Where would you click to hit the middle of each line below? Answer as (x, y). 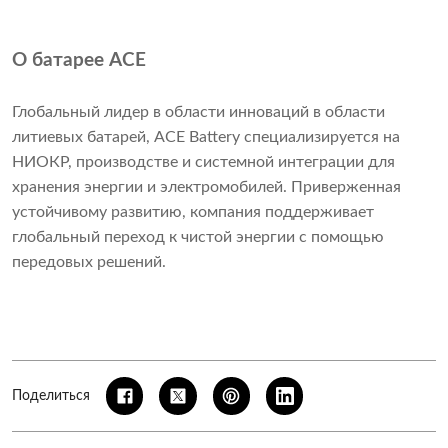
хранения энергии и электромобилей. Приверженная (206, 187)
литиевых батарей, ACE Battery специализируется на (206, 137)
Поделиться (51, 395)
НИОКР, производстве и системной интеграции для (203, 162)
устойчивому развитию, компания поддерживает (193, 212)
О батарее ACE (79, 61)
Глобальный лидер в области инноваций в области (198, 112)
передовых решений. (89, 262)
